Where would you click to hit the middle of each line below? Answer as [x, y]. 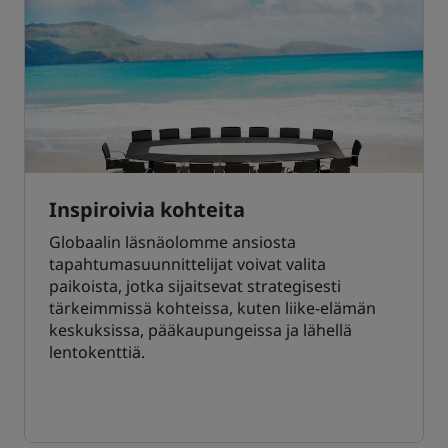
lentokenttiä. [97, 352]
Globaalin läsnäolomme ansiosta [172, 242]
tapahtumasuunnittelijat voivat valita [187, 264]
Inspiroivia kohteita [147, 210]
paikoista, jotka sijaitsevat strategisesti [195, 286]
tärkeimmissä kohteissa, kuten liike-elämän [212, 308]
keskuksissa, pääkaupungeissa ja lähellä [200, 330]
